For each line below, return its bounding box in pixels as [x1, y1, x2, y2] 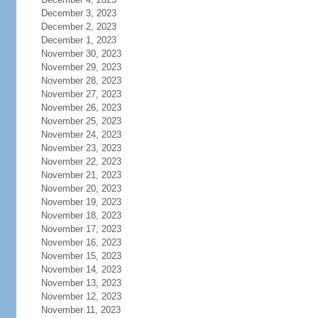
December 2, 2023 [40, 21, 116, 32]
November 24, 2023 [40, 129, 121, 140]
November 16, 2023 [40, 237, 121, 248]
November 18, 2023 [40, 210, 121, 221]
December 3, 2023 [40, 8, 116, 18]
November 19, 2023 [40, 197, 121, 207]
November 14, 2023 [40, 264, 121, 275]
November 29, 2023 [40, 62, 121, 72]
